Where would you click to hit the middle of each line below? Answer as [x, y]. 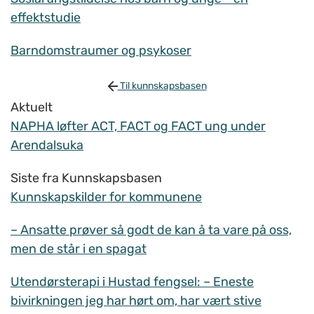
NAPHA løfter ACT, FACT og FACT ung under [138, 127]
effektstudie [46, 18]
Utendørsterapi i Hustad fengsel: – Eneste [132, 282]
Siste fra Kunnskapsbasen [86, 178]
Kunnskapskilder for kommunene [106, 197]
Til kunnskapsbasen [162, 86]
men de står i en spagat [78, 249]
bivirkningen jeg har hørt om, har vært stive [136, 301]
